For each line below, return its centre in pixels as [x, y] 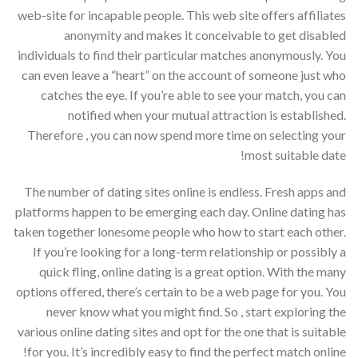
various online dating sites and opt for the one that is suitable [182, 331]
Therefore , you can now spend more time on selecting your [187, 134]
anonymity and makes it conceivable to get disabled [205, 34]
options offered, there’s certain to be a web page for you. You [181, 291]
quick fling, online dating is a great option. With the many [193, 271]
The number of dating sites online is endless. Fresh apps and [185, 191]
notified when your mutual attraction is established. [207, 114]
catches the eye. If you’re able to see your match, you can [193, 94]
